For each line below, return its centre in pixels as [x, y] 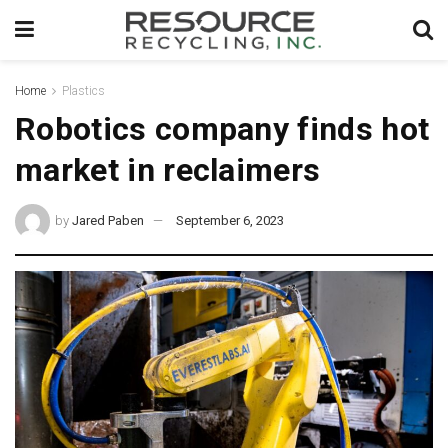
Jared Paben [108, 220]
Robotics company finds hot [222, 129]
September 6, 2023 [230, 220]
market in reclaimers [168, 170]
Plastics [83, 91]
